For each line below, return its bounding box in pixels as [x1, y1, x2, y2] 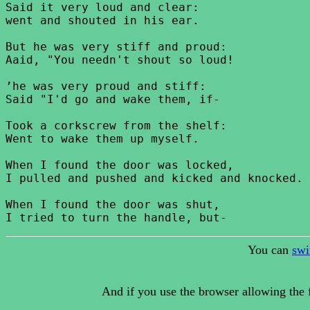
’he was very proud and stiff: [6, 80, 206, 93]
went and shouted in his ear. [6, 14, 199, 27]
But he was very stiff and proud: [6, 40, 227, 53]
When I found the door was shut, [6, 198, 220, 211]
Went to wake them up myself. [6, 132, 199, 145]
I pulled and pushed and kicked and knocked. [6, 172, 303, 185]
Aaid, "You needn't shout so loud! [6, 53, 234, 66]
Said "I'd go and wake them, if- [6, 93, 220, 106]
